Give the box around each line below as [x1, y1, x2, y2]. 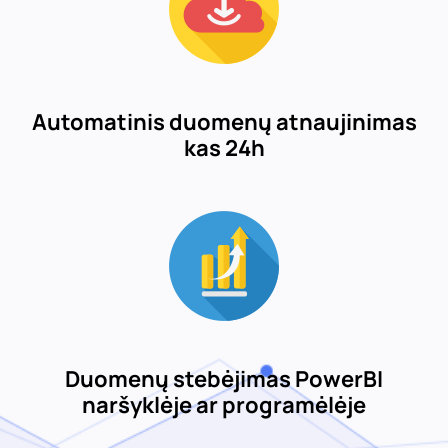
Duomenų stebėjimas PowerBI [65, 364, 383, 394]
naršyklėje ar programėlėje [82, 390, 366, 420]
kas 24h [183, 133, 265, 163]
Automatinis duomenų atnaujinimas [31, 107, 417, 137]
